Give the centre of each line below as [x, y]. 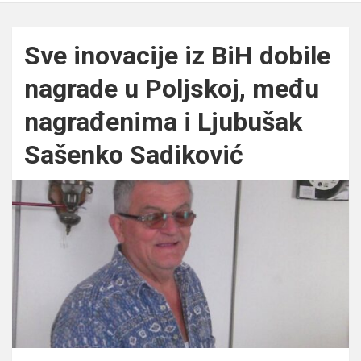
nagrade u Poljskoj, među [172, 88]
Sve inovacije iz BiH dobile [177, 55]
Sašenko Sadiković [134, 154]
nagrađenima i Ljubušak [163, 121]
